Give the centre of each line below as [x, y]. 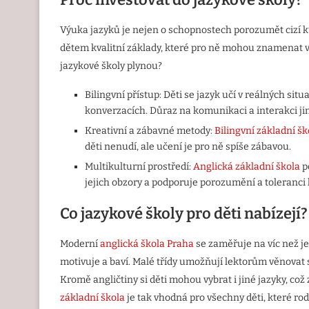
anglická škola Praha [147, 244]
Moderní [80, 244]
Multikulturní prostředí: [139, 167]
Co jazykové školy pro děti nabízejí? [184, 214]
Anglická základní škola [247, 167]
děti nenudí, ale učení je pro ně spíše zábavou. [188, 147]
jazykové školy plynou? [111, 66]
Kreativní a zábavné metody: [150, 131]
